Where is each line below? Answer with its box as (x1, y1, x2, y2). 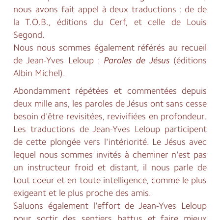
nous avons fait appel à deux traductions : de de (13, 4, 207, 15)
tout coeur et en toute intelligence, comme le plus (13, 175, 207, 186)
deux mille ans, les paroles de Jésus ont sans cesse (13, 98, 207, 110)
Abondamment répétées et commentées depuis (13, 85, 207, 97)
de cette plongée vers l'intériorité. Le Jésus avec (13, 137, 207, 148)
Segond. (13, 29, 45, 41)
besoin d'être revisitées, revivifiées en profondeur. (13, 111, 207, 122)
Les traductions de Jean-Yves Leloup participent (13, 124, 207, 135)
